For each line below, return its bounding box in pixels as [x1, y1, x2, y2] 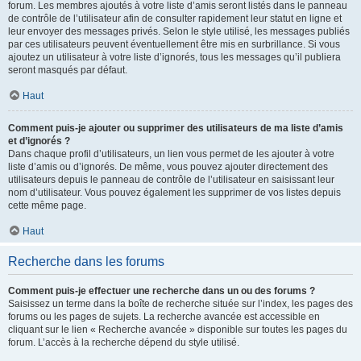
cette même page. [8, 200, 86, 211]
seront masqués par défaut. [8, 64, 127, 76]
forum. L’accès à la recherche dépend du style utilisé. [8, 337, 239, 348]
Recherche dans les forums [8, 255, 164, 268]
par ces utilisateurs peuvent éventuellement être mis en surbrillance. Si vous [8, 39, 340, 50]
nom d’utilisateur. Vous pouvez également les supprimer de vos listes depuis [8, 187, 341, 198]
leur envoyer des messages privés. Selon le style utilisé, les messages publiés [8, 26, 350, 37]
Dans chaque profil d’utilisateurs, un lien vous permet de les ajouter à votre [8, 148, 334, 160]
